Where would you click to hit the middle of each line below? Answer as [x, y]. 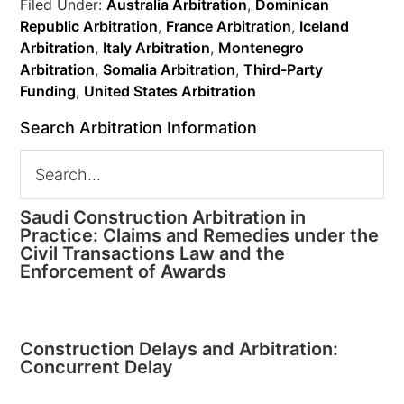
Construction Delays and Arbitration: [179, 349]
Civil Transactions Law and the [153, 253]
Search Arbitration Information [139, 128]
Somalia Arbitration [170, 69]
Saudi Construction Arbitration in [163, 217]
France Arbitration [229, 26]
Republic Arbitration [89, 26]
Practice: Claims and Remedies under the [200, 235]
